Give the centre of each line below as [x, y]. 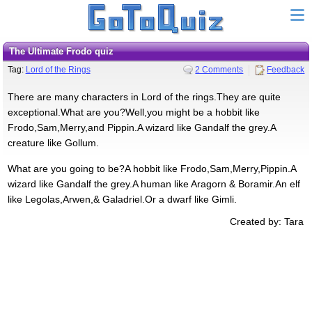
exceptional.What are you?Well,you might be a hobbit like [133, 112]
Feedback [286, 69]
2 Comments [219, 69]
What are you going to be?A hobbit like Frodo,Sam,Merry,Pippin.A [151, 168]
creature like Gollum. [53, 142]
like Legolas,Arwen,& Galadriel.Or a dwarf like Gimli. [122, 199]
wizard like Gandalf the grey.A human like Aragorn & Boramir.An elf [154, 184]
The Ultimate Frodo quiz [64, 51]
